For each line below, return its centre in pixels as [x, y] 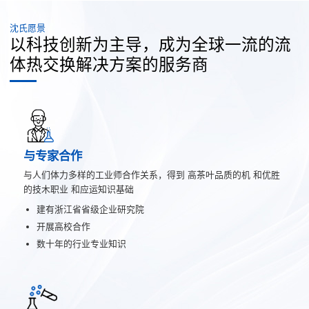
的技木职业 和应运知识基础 [78, 189]
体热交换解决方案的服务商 [109, 64]
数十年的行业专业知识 [82, 243]
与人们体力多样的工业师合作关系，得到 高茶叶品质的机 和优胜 [151, 175]
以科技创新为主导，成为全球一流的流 [151, 44]
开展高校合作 [64, 226]
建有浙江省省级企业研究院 [91, 209]
